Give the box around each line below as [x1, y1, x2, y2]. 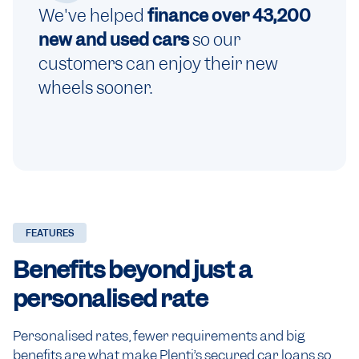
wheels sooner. [38, 77, 152, 99]
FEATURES [26, 227, 74, 240]
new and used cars [38, 29, 192, 51]
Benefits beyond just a [13, 254, 252, 286]
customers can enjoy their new [38, 53, 278, 75]
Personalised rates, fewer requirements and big [13, 327, 305, 345]
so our [192, 29, 240, 51]
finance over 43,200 [147, 5, 311, 27]
